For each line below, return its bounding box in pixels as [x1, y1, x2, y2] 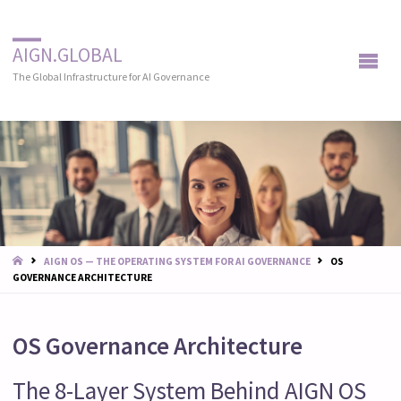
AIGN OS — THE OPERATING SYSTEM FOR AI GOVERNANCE [43, 255, 311, 269]
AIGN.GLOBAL [12, 43, 123, 68]
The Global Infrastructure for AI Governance [12, 70, 209, 84]
